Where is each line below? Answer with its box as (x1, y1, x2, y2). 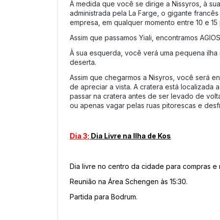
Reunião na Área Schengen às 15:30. (70, 177, 188, 186)
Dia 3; (70, 132, 91, 140)
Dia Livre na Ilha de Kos (91, 132, 171, 140)
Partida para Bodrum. (70, 192, 137, 201)
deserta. (70, 58, 96, 66)
